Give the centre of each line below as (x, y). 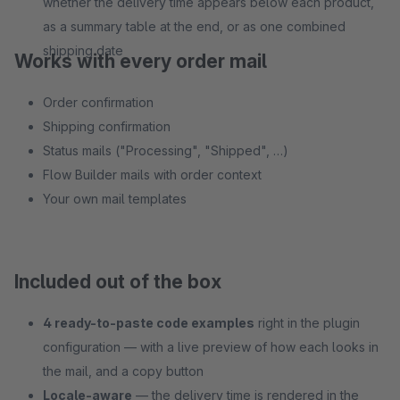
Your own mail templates (115, 199)
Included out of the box (118, 282)
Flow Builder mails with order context (152, 175)
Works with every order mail (141, 61)
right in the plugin (307, 323)
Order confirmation (98, 102)
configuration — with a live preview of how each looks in (211, 347)
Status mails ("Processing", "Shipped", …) (166, 150)
